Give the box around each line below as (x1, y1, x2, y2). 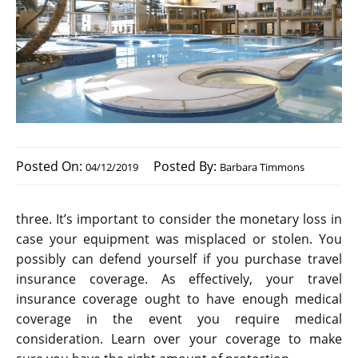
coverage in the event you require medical (16, 310, 342, 328)
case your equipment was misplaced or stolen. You (16, 230, 342, 249)
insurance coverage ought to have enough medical (16, 290, 342, 308)
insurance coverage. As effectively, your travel (16, 270, 342, 288)
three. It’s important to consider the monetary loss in (16, 210, 342, 229)
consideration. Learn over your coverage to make (16, 330, 342, 348)
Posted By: (153, 157, 220, 176)
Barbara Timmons (220, 160, 304, 175)
